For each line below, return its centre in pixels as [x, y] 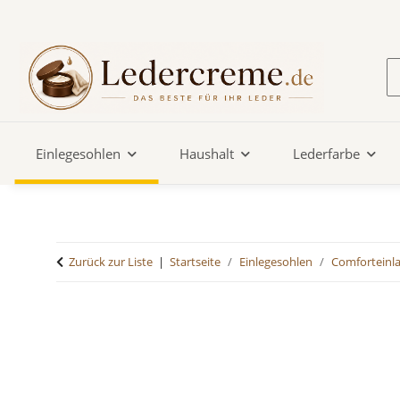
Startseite [195, 262]
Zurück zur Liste [111, 262]
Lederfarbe [326, 154]
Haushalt [207, 154]
